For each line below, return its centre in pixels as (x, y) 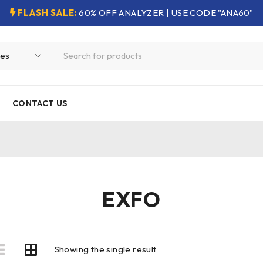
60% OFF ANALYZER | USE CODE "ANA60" (165, 13)
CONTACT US (40, 103)
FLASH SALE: (47, 13)
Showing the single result (105, 249)
